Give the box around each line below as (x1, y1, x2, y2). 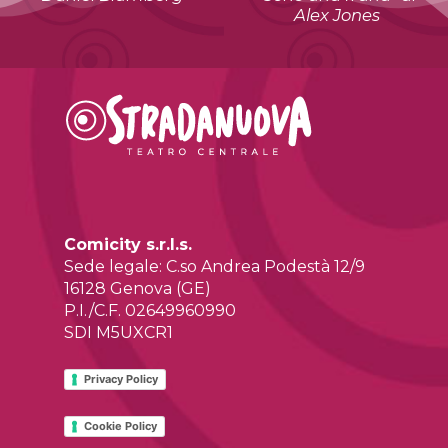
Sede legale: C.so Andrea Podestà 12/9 (64, 257, 366, 277)
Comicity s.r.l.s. (64, 235, 193, 255)
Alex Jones (293, 5, 380, 26)
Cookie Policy (84, 418, 158, 433)
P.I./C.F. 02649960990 (64, 301, 237, 321)
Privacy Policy (84, 372, 159, 387)
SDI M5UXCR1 (64, 323, 174, 343)
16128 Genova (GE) (64, 279, 212, 299)
